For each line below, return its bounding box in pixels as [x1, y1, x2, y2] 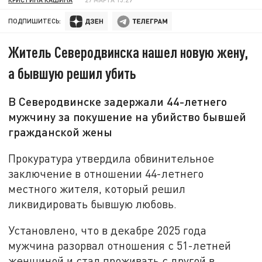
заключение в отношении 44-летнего [8, 166, 204, 180]
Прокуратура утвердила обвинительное [8, 151, 215, 165]
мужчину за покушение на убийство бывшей [8, 109, 247, 124]
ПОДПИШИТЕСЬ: [8, 17, 61, 25]
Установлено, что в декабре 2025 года [8, 223, 207, 237]
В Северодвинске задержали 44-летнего [8, 94, 227, 109]
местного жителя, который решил [8, 181, 186, 195]
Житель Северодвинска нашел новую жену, [8, 43, 249, 61]
